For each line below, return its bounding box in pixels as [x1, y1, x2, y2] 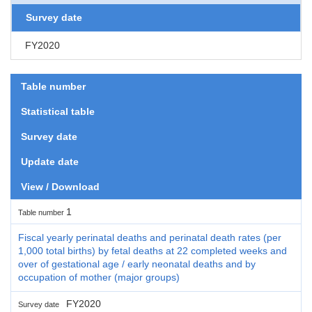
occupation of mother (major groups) [18, 271, 180, 283]
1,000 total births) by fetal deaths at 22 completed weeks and [18, 244, 287, 256]
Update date [21, 155, 79, 167]
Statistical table [21, 105, 95, 117]
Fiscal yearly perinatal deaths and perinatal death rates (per [18, 231, 281, 243]
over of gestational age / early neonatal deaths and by [18, 258, 256, 270]
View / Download [21, 180, 100, 192]
